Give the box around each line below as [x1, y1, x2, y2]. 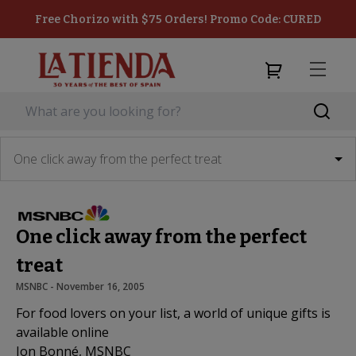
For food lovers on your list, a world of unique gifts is [16, 304, 331, 322]
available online [16, 323, 109, 341]
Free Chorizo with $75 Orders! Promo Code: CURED [35, 12, 321, 26]
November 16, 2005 [56, 279, 145, 293]
